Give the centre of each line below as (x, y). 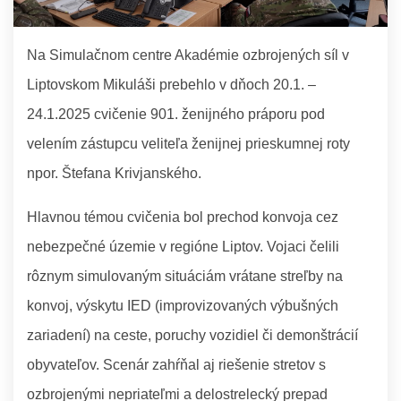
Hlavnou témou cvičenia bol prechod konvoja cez (183, 217)
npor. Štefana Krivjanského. (114, 173)
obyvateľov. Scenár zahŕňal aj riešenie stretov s (176, 364)
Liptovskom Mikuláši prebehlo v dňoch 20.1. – (171, 84)
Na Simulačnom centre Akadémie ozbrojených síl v (188, 55)
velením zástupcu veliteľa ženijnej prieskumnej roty (188, 143)
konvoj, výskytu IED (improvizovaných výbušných (183, 305)
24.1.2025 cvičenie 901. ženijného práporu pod (176, 114)
